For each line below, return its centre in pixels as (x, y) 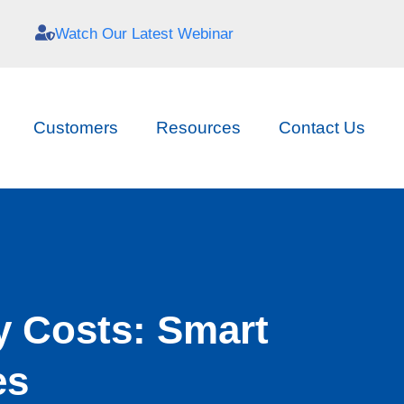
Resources (198, 128)
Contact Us (321, 128)
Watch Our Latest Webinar (144, 34)
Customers (75, 128)
